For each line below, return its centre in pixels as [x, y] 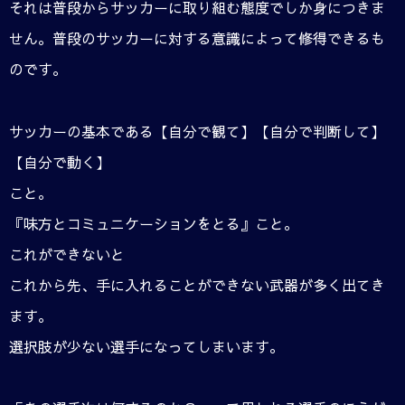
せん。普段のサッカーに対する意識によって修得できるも [197, 38]
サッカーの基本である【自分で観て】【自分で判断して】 [197, 131]
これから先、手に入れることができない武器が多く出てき [197, 284]
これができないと [67, 254]
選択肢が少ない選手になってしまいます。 [146, 346]
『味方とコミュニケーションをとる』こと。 [154, 223]
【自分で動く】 [60, 161]
